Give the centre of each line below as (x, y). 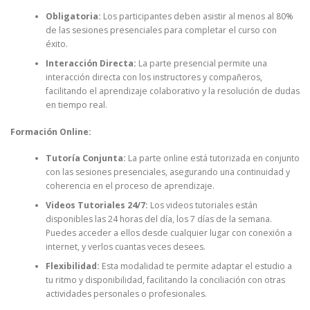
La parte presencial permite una (201, 64)
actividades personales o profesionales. (126, 293)
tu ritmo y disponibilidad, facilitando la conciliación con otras (165, 280)
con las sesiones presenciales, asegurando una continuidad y (167, 172)
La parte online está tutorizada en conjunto (212, 158)
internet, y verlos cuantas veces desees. (125, 246)
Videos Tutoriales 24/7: (97, 205)
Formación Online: (51, 131)
